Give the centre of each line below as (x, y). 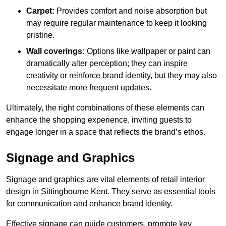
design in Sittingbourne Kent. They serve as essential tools (111, 191)
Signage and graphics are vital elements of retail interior (105, 179)
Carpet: (40, 11)
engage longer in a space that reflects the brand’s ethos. (106, 132)
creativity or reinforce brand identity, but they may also (122, 75)
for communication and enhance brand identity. (89, 203)
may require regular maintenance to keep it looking (117, 23)
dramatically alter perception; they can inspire (107, 63)
